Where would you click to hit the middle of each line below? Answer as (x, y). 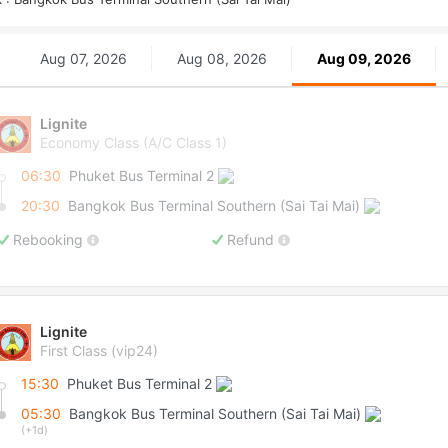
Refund (250, 239)
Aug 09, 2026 (363, 58)
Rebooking (48, 239)
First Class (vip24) (99, 350)
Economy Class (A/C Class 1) (133, 142)
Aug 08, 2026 (221, 58)
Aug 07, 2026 (83, 58)
